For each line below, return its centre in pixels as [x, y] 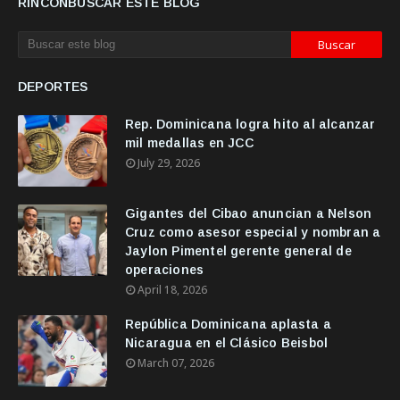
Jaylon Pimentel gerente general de [238, 251]
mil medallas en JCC [189, 143]
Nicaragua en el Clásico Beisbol [227, 343]
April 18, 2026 [172, 290]
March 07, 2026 [176, 363]
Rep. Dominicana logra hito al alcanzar [250, 124]
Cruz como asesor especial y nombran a [253, 232]
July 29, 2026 [169, 163]
